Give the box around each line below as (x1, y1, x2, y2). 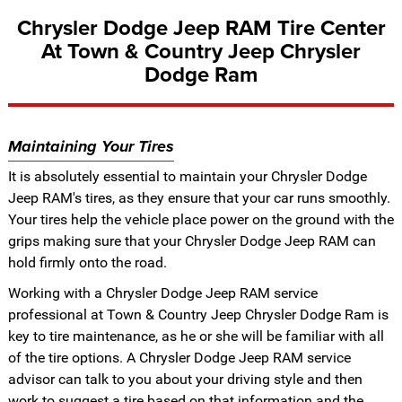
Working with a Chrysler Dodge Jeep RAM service (7, 284, 318, 301)
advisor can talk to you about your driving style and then (7, 370, 363, 388)
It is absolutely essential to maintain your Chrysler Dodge (7, 167, 367, 185)
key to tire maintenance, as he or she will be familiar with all (7, 327, 384, 345)
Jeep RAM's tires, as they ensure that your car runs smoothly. (7, 188, 390, 206)
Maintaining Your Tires (7, 137, 174, 158)
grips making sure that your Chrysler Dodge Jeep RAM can (7, 232, 376, 249)
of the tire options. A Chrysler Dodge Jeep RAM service (7, 348, 351, 366)
